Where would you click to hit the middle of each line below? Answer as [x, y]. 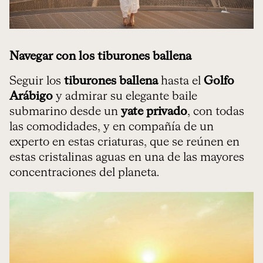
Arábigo [31, 97]
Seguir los [37, 81]
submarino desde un [65, 112]
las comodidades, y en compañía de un [112, 127]
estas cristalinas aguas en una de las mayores [127, 158]
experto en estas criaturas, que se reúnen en [124, 142]
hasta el [181, 81]
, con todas [216, 112]
